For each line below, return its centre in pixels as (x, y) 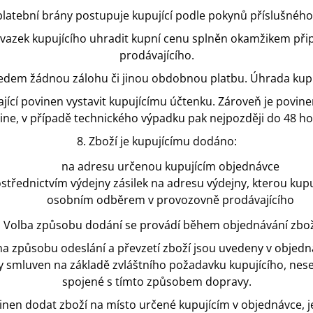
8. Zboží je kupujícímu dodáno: (156, 141)
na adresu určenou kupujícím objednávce (170, 167)
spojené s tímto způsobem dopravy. (156, 282)
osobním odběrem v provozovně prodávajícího (170, 200)
